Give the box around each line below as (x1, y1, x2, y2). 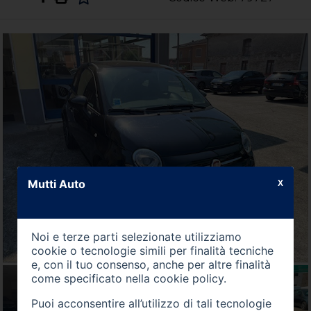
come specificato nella (31, 271, 153, 285)
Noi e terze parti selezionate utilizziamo (31, 229, 242, 244)
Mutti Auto (27, 176, 85, 191)
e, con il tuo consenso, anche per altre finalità (31, 257, 271, 271)
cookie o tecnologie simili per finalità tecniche (31, 243, 274, 258)
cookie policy (153, 271, 224, 285)
